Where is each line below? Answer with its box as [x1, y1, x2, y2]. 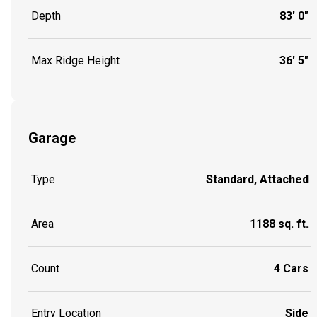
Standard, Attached [206, 173, 309, 187]
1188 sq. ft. [250, 217, 309, 231]
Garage [28, 129, 76, 146]
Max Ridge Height [31, 53, 120, 67]
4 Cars [274, 262, 309, 276]
